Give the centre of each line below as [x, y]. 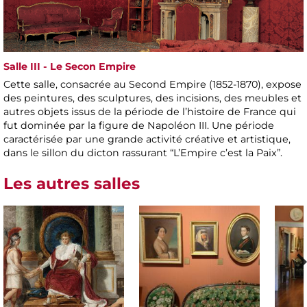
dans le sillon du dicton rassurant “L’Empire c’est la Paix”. [143, 153]
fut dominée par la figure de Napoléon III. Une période [139, 126]
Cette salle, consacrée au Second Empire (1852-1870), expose [152, 85]
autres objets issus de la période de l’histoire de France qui [150, 112]
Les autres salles [72, 184]
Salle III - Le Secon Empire [70, 67]
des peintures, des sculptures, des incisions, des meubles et [152, 98]
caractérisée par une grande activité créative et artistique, [147, 139]
